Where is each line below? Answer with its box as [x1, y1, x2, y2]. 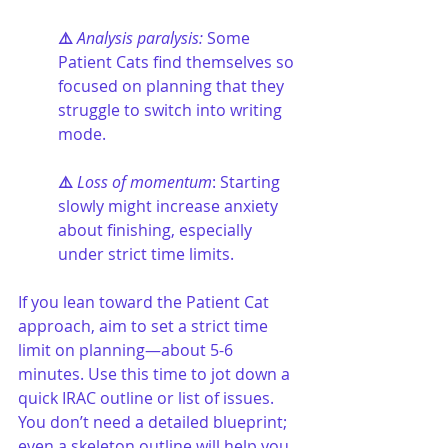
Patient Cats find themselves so [58, 50, 298, 73]
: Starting [212, 170, 284, 193]
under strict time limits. [58, 242, 234, 265]
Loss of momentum [77, 170, 212, 193]
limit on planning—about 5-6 [18, 338, 237, 361]
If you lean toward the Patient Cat [18, 290, 273, 313]
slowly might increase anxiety [58, 194, 282, 217]
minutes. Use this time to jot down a [18, 362, 294, 385]
